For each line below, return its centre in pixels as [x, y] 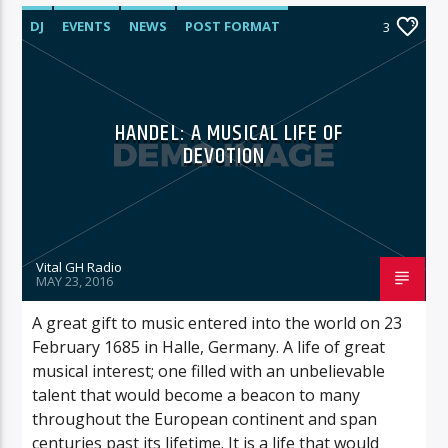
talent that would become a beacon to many [196, 394]
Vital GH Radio [79, 266]
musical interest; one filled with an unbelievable [209, 370]
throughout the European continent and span [205, 418]
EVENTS [87, 25]
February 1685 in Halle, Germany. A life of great [209, 346]
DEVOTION [224, 156]
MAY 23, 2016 [75, 280]
